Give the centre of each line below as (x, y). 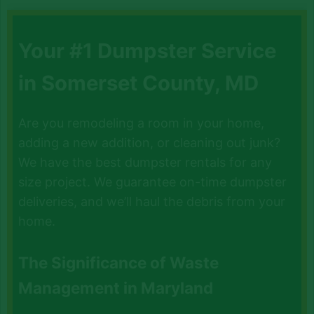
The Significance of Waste (119, 262)
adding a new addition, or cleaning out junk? (150, 142)
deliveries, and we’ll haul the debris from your (152, 201)
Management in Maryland (116, 287)
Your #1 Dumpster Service (148, 51)
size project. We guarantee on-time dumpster (153, 182)
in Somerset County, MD (139, 83)
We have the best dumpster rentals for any (145, 162)
